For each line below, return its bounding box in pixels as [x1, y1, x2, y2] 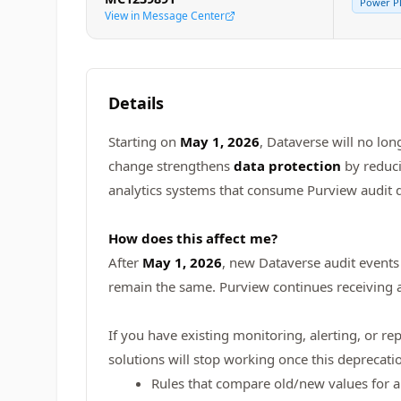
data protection [234, 157, 341, 175]
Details [108, 92, 164, 114]
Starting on [108, 132, 180, 150]
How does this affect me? [108, 229, 277, 247]
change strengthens [108, 157, 234, 175]
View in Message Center [105, 8, 225, 23]
